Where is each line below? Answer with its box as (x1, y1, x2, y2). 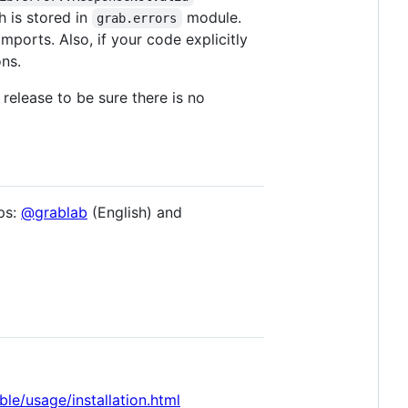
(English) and (87, 202, 182, 221)
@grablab (21, 202, 87, 221)
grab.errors (97, 10, 178, 25)
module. (181, 7, 246, 26)
